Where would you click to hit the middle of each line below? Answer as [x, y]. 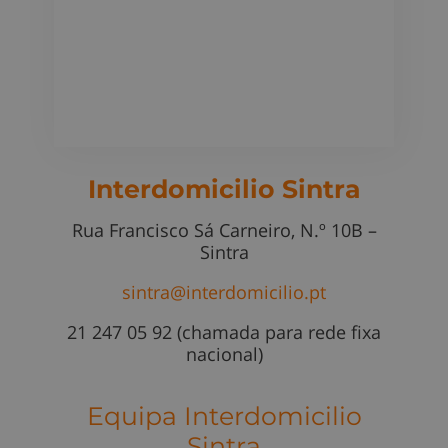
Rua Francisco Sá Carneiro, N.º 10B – [224, 229]
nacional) [224, 353]
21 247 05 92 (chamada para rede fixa [224, 331]
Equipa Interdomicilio [224, 415]
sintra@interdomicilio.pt [224, 291]
